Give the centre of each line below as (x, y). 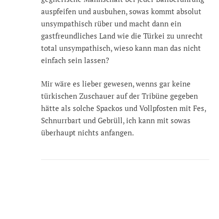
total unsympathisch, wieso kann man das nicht (121, 48)
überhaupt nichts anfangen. (88, 132)
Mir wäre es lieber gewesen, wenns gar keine (116, 83)
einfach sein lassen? (75, 60)
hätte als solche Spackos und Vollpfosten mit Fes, (123, 108)
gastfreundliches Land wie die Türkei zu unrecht (122, 36)
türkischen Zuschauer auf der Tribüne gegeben (120, 96)
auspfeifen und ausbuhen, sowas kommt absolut (121, 11)
